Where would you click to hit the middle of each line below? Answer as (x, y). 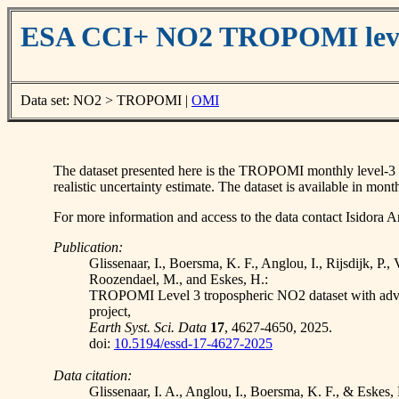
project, (110, 311)
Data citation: (93, 375)
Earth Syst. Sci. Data (148, 327)
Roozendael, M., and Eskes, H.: (179, 279)
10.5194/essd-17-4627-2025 (193, 343)
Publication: (88, 247)
